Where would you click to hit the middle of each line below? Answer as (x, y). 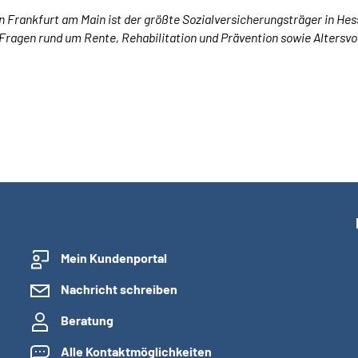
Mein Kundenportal (114, 258)
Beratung (87, 320)
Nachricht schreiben (119, 289)
